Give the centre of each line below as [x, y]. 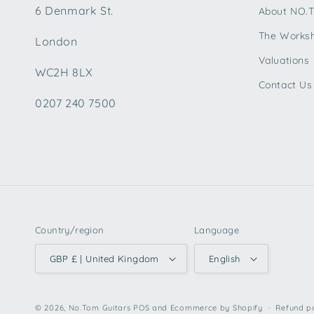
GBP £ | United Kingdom [115, 258]
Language [217, 230]
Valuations [284, 60]
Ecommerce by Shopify [216, 308]
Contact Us [285, 85]
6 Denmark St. [74, 11]
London [56, 41]
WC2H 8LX [64, 72]
